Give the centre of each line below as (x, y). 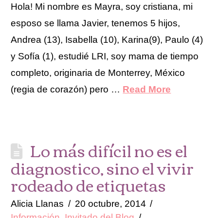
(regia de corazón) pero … (67, 90)
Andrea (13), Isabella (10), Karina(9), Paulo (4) (107, 40)
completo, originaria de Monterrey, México (98, 73)
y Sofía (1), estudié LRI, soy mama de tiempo (105, 56)
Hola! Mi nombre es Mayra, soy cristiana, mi (102, 7)
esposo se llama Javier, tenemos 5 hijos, (96, 23)
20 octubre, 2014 (110, 204)
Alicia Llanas (37, 204)
